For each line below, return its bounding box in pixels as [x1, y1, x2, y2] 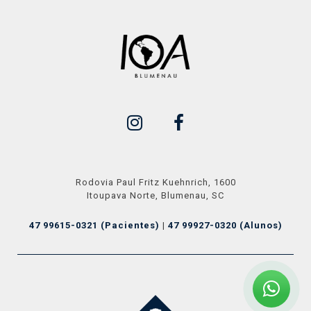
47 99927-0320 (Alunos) [167, 220, 283, 231]
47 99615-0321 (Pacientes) [28, 220, 160, 231]
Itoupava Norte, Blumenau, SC [87, 190, 224, 201]
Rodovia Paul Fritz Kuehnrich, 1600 [75, 177, 236, 188]
